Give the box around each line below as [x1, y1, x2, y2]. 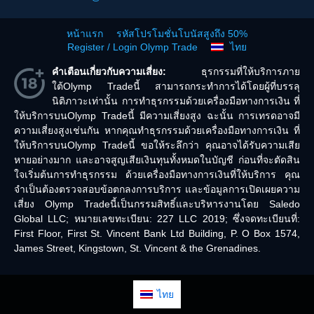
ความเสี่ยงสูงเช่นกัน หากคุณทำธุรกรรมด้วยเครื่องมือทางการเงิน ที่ [14, 125, 300, 136]
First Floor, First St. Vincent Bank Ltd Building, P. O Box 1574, [14, 228, 300, 239]
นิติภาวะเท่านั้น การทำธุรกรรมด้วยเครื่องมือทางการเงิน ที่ [52, 95, 300, 107]
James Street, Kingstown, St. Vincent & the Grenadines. [14, 243, 261, 254]
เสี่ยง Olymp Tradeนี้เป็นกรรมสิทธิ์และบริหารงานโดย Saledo [14, 198, 300, 210]
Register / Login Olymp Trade [67, 41, 198, 53]
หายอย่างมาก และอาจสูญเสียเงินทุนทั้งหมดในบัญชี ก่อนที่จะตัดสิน [14, 154, 300, 165]
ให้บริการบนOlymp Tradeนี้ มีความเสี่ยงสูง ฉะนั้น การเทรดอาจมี [14, 110, 300, 121]
